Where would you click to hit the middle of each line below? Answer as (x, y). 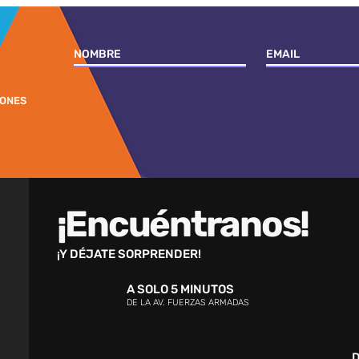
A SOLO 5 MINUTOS (180, 289)
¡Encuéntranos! (183, 224)
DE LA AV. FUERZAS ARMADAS (188, 303)
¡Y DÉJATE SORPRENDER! (129, 254)
